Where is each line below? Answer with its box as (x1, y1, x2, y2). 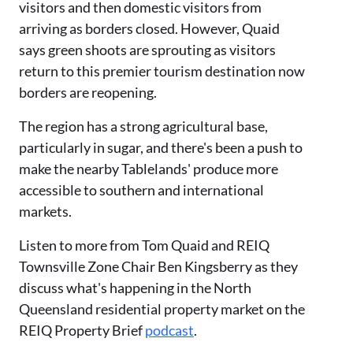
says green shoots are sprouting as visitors (19, 41, 276, 59)
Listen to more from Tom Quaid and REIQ (19, 236, 269, 255)
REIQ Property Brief (19, 321, 145, 340)
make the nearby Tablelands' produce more (19, 160, 278, 178)
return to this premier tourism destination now (19, 62, 305, 80)
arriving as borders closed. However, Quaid (19, 20, 280, 38)
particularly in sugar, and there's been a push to (19, 139, 303, 157)
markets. (19, 203, 72, 221)
